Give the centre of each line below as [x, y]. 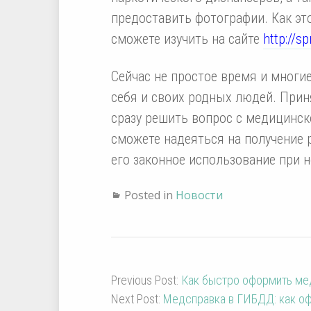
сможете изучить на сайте [187, 39]
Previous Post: [146, 280]
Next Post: [137, 299]
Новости [199, 195]
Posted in [150, 195]
